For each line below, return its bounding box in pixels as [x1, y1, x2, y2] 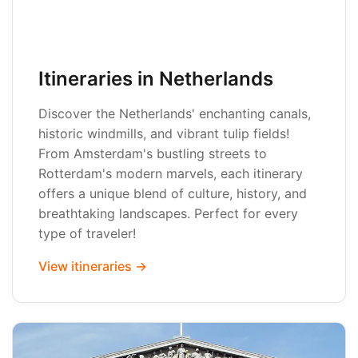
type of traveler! [38, 225, 136, 241]
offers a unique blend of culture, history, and [38, 185, 307, 201]
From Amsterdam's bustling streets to [38, 145, 267, 161]
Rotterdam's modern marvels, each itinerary [38, 165, 303, 181]
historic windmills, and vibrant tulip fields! [38, 125, 289, 141]
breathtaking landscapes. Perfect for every [38, 205, 298, 221]
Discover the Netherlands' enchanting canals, [38, 105, 311, 121]
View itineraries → [38, 258, 147, 274]
